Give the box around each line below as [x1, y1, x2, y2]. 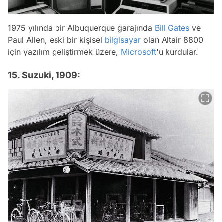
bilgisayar [105, 34, 141, 45]
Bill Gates [155, 22, 189, 33]
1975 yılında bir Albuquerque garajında [8, 22, 155, 33]
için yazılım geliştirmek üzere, [8, 46, 121, 56]
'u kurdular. [156, 46, 198, 56]
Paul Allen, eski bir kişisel [8, 34, 105, 45]
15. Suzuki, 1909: [8, 69, 80, 80]
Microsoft [121, 46, 156, 56]
